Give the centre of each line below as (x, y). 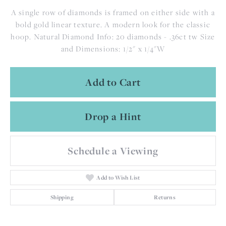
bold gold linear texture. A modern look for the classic (113, 25)
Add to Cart (113, 82)
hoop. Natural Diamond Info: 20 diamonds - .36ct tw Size (113, 37)
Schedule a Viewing (113, 151)
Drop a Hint (113, 116)
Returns (165, 197)
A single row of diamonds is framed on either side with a (113, 13)
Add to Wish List (118, 178)
